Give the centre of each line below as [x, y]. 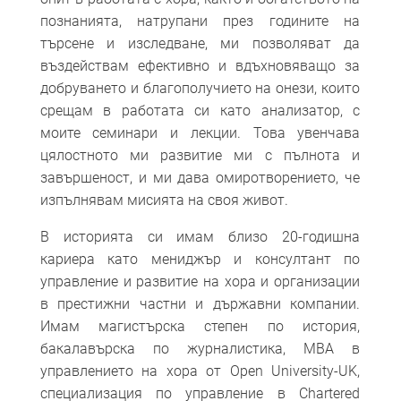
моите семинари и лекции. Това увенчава [200, 132]
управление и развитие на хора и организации [200, 281]
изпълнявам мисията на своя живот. [164, 200]
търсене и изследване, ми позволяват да [200, 43]
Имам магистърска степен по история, [200, 326]
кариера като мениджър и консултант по [200, 259]
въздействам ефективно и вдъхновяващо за [200, 65]
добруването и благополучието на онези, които [200, 88]
